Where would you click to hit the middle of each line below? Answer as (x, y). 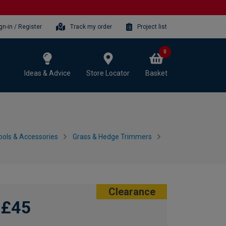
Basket (156, 73)
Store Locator (108, 73)
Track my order (91, 26)
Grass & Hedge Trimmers (112, 137)
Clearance (132, 192)
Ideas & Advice (47, 73)
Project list (152, 26)
